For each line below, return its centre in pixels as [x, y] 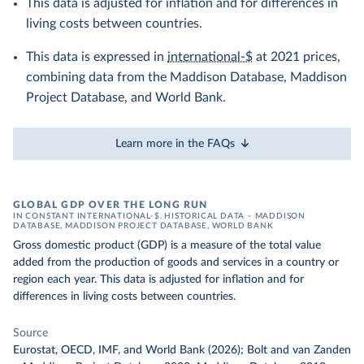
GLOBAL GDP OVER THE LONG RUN [110, 205]
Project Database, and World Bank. [126, 97]
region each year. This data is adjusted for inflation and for [158, 279]
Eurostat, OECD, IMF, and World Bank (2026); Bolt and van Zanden [182, 350]
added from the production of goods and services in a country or [176, 262]
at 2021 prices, [297, 57]
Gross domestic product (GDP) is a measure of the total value [167, 245]
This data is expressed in [97, 57]
